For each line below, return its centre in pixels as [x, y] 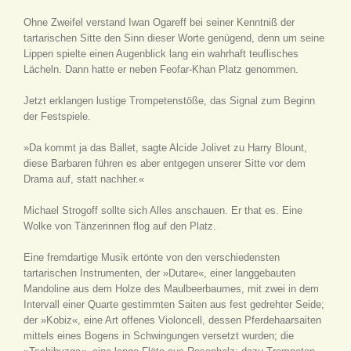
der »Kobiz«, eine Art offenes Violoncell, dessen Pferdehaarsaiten [172, 320]
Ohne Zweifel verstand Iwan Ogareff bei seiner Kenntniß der [159, 22]
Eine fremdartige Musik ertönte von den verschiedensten [152, 257]
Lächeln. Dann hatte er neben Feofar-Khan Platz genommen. [161, 69]
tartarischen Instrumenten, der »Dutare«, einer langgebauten [159, 273]
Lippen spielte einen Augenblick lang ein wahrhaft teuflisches [161, 54]
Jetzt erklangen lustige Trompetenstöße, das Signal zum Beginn [169, 101]
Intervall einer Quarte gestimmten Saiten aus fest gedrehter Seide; [174, 304]
